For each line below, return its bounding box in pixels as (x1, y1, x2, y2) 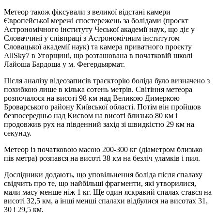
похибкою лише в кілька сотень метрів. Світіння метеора (4, 85, 192, 93)
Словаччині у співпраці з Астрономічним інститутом (4, 33, 180, 42)
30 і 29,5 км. (4, 205, 44, 214)
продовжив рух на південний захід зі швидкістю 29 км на (4, 120, 194, 128)
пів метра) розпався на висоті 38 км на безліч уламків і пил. (4, 154, 200, 162)
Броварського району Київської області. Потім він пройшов (4, 102, 201, 111)
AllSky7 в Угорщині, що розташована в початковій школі (4, 51, 192, 60)
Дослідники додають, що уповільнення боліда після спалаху (4, 170, 202, 179)
